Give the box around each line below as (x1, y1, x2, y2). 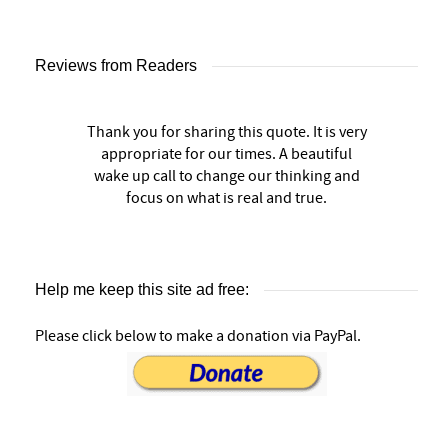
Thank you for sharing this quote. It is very (86, 122, 367, 143)
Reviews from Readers (35, 57, 197, 75)
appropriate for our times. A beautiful (101, 144, 352, 165)
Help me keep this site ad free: (35, 281, 249, 299)
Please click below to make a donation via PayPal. (35, 326, 361, 347)
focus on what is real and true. (126, 188, 327, 209)
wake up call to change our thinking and (93, 166, 360, 187)
